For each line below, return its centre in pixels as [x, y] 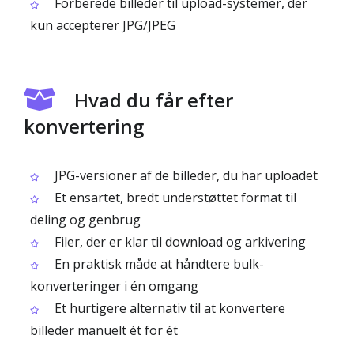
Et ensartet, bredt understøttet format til [174, 198]
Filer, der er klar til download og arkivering [179, 242]
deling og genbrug [85, 220]
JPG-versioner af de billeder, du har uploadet [185, 175]
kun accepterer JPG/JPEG [103, 25]
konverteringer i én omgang [114, 286]
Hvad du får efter [154, 100]
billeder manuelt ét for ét [104, 330]
